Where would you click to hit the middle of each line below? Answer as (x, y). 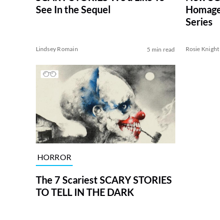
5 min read (161, 50)
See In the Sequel (73, 10)
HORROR (54, 157)
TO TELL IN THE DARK (85, 192)
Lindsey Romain (57, 49)
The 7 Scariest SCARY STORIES (104, 179)
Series (199, 22)
